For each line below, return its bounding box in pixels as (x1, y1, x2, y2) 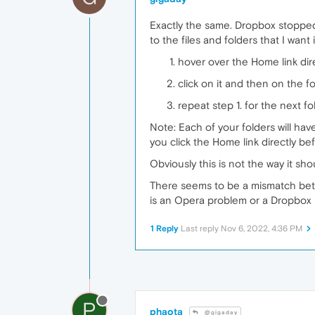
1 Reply (150, 224, 179, 234)
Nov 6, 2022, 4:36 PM (221, 224, 302, 234)
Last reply (181, 224, 221, 234)
